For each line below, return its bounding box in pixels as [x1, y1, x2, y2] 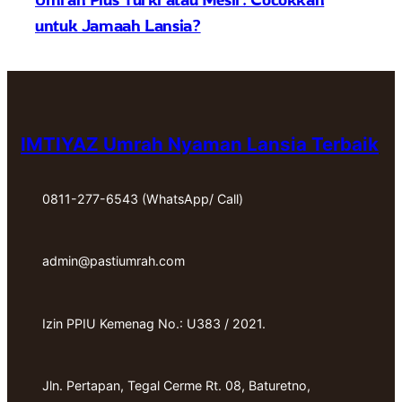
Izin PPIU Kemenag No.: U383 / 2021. [42, 315, 266, 331]
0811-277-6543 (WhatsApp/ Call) [42, 190, 243, 206]
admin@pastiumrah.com [42, 253, 185, 269]
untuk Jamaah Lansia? [35, 14, 201, 36]
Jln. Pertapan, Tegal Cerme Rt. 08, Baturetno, [42, 378, 310, 394]
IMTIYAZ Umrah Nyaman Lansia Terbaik [21, 132, 379, 155]
